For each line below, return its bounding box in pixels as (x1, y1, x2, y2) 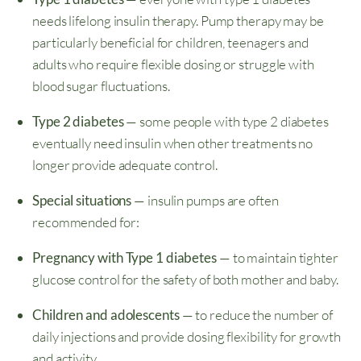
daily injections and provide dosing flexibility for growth (32, 328, 342, 346)
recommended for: (32, 214, 139, 231)
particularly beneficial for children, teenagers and (32, 34, 309, 52)
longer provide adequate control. (32, 156, 220, 174)
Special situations (32, 192, 132, 210)
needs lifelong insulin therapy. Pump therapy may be (32, 12, 324, 30)
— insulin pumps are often (131, 192, 279, 210)
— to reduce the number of (179, 306, 334, 324)
